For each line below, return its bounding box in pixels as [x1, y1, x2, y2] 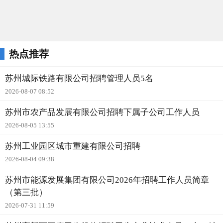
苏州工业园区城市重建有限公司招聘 [5, 141, 140, 151]
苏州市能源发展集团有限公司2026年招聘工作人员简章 [5, 175, 209, 185]
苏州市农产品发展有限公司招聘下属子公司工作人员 [5, 108, 200, 117]
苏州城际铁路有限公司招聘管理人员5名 [5, 74, 153, 83]
